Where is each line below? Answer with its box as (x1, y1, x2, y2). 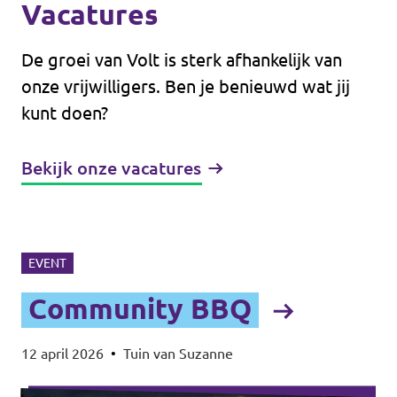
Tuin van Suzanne (123, 346, 233, 362)
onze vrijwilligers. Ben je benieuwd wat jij (21, 76, 350, 97)
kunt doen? (21, 103, 108, 123)
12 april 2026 (21, 346, 104, 362)
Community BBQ (28, 292, 252, 324)
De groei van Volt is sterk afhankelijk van (21, 50, 342, 70)
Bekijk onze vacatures (21, 158, 201, 178)
